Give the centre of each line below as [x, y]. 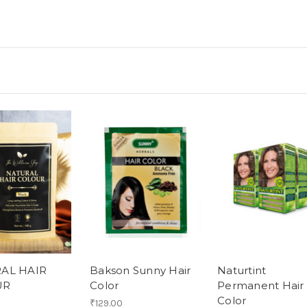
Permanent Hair [261, 286]
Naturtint [242, 271]
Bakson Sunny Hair [140, 271]
